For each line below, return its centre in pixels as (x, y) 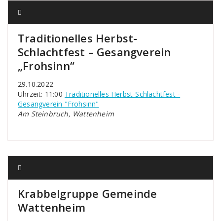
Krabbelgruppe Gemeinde (88, 193)
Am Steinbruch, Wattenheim (66, 114)
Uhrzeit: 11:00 (41, 94)
